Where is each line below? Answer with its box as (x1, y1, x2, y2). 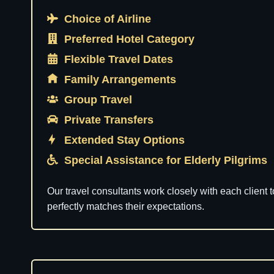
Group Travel (64, 94, 135, 106)
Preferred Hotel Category (64, 33, 198, 45)
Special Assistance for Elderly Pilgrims (64, 154, 270, 166)
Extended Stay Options (64, 134, 188, 146)
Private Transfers (64, 114, 157, 126)
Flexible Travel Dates (64, 53, 176, 65)
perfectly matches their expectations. (47, 201, 204, 212)
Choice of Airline (64, 13, 154, 25)
